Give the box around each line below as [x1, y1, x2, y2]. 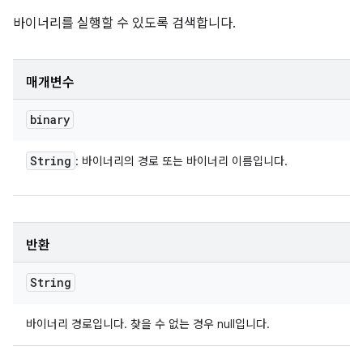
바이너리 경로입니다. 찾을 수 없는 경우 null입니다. [26, 317, 270, 331]
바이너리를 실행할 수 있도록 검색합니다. [13, 15, 236, 32]
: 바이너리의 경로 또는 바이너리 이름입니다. [75, 154, 288, 169]
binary [30, 112, 70, 127]
